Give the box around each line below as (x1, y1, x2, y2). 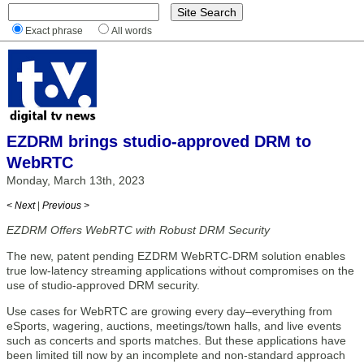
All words (111, 25, 152, 36)
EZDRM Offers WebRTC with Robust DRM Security (6, 223, 270, 236)
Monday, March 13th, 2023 (6, 174, 145, 187)
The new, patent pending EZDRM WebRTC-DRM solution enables (6, 249, 345, 262)
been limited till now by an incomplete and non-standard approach (6, 349, 345, 362)
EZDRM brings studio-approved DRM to (6, 132, 311, 150)
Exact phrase (25, 25, 83, 36)
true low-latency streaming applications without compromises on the (6, 264, 354, 277)
